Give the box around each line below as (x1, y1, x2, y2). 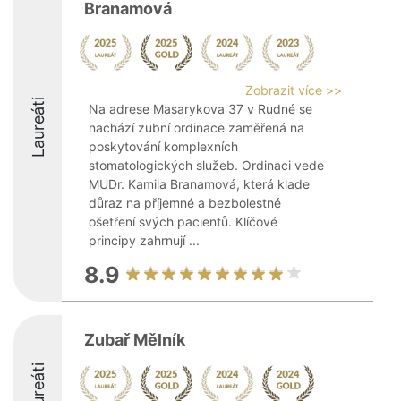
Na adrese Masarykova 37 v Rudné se (89, 101, 312, 116)
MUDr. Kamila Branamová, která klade (89, 176, 310, 192)
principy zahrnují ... (89, 233, 200, 248)
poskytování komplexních (89, 139, 238, 154)
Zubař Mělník (84, 330, 185, 349)
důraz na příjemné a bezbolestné (89, 195, 281, 210)
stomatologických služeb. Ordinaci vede (89, 158, 324, 173)
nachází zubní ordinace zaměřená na (89, 120, 304, 135)
